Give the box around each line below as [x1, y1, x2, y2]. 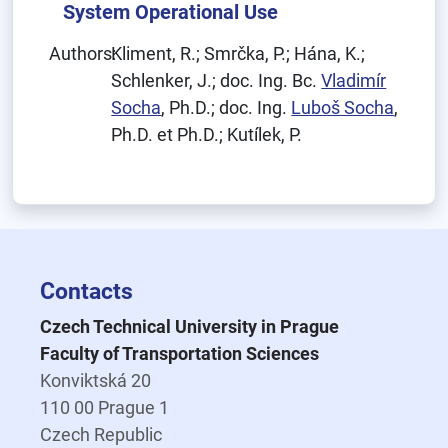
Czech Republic [40, 424, 162, 445]
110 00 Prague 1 [40, 397, 169, 418]
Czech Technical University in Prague [40, 316, 339, 337]
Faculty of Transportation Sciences [40, 343, 319, 364]
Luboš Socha [291, 97, 395, 118]
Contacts [40, 277, 133, 305]
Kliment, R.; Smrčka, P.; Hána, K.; [111, 43, 366, 64]
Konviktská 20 [40, 370, 151, 391]
